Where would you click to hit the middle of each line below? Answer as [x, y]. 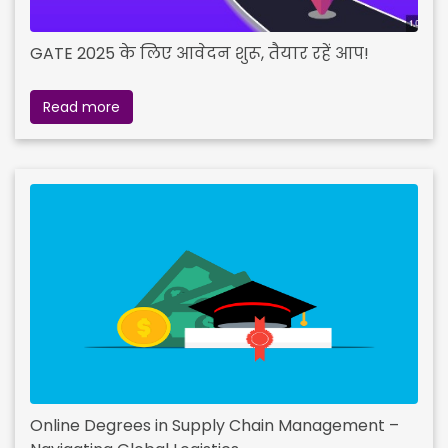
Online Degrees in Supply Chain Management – [214, 425]
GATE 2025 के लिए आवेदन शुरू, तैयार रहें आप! [199, 53]
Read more [81, 106]
